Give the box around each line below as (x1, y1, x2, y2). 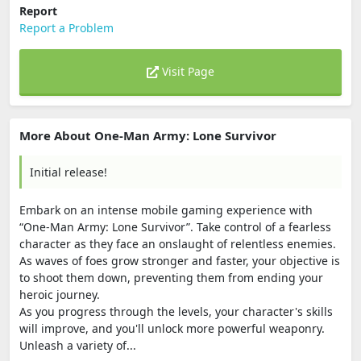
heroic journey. (19, 287, 100, 302)
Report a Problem (19, 20, 114, 35)
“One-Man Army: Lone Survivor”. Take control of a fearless (19, 219, 331, 234)
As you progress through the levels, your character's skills (19, 304, 333, 319)
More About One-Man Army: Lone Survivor (19, 127, 276, 143)
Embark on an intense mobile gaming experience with (19, 202, 313, 218)
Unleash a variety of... (19, 338, 136, 353)
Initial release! (30, 164, 107, 180)
